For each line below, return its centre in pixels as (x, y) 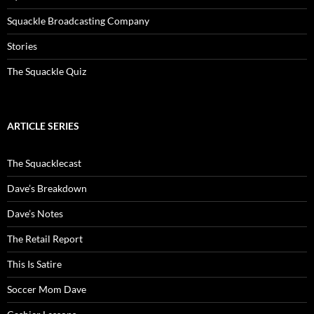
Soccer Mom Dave (47, 289)
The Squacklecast (44, 163)
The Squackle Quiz (47, 71)
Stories (22, 46)
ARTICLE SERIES (43, 126)
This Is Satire (34, 264)
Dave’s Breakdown (47, 189)
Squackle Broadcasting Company (78, 21)
